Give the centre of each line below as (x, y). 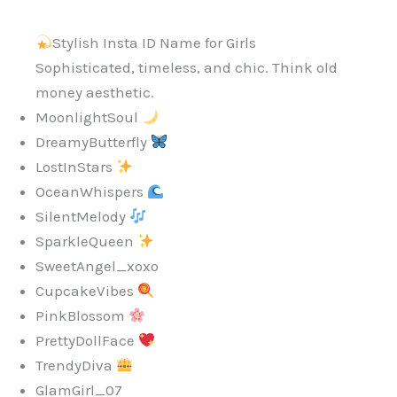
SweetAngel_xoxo (97, 266)
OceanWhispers (91, 192)
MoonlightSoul (89, 117)
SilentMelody (82, 217)
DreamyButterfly (93, 142)
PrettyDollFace (87, 341)
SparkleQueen (86, 241)
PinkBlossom (82, 316)
